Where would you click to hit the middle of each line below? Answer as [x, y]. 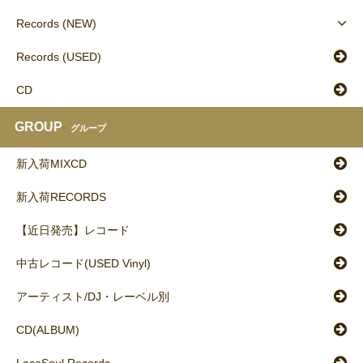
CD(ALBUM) [48, 330]
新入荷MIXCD [51, 164]
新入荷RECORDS [61, 197]
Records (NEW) [56, 24]
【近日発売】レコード [73, 231]
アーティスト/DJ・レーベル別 [93, 297]
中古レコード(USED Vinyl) [83, 264]
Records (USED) [59, 57]
